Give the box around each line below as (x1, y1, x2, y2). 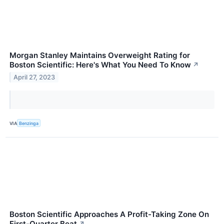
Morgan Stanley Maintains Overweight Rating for (9, 50, 190, 60)
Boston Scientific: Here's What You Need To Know (9, 60, 191, 70)
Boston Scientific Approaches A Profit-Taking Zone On (9, 209, 209, 219)
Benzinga (19, 120, 39, 126)
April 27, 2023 (13, 73, 55, 81)
